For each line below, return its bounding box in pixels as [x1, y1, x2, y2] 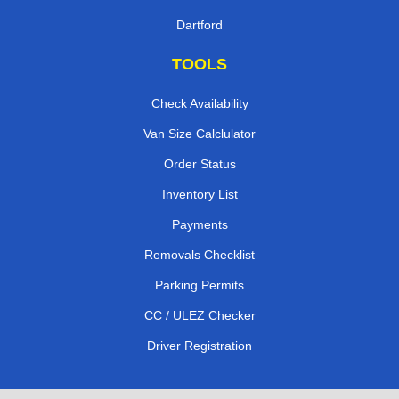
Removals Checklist [144, 247, 255, 262]
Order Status [163, 156, 236, 171]
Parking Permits [155, 277, 244, 292]
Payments [171, 216, 228, 232]
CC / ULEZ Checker [143, 307, 256, 322]
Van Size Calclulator [143, 126, 256, 141]
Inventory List [161, 186, 238, 201]
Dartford [176, 17, 223, 32]
